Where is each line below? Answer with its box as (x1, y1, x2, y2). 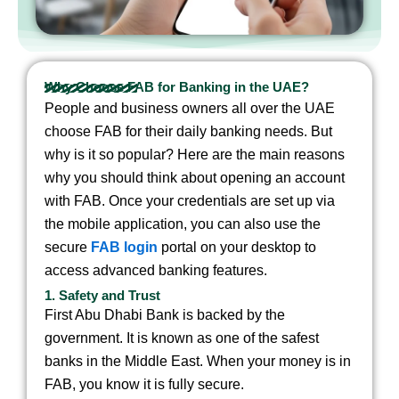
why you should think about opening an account (45, 170, 345, 186)
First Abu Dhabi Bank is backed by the (45, 306, 285, 322)
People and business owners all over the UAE (45, 101, 335, 117)
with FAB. (45, 193, 109, 209)
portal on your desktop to (158, 240, 316, 256)
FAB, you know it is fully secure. (45, 376, 244, 392)
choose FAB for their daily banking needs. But (45, 124, 332, 140)
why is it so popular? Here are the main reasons (45, 147, 345, 163)
